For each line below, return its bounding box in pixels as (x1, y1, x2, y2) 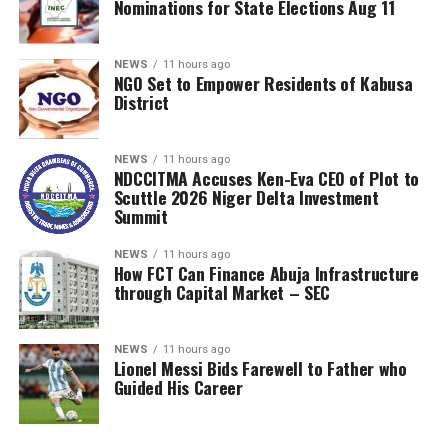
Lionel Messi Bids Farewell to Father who (113, 355, 407, 381)
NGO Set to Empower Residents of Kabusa (113, 70, 413, 96)
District (113, 89, 169, 115)
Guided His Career (113, 374, 243, 400)
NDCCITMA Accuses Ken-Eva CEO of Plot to (113, 165, 419, 191)
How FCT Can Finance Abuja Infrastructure (113, 260, 419, 286)
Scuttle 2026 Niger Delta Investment (113, 184, 379, 210)
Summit (113, 203, 168, 229)
